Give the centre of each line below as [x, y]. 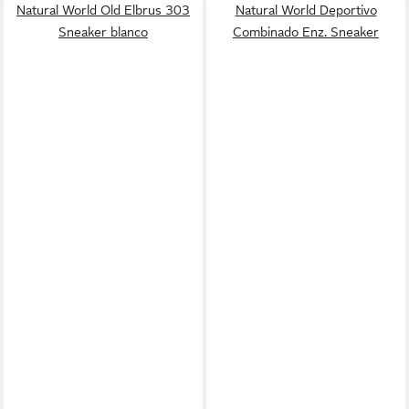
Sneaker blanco [103, 32]
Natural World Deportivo [306, 10]
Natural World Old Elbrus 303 [103, 10]
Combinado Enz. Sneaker [306, 32]
